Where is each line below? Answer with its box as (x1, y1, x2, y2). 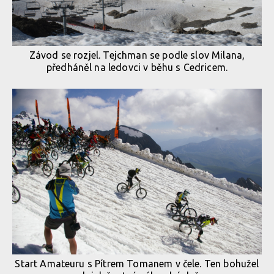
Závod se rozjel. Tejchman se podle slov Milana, (29, 50, 245, 61)
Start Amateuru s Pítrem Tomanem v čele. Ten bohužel (15, 258, 259, 270)
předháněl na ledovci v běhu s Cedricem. (46, 62, 228, 73)
